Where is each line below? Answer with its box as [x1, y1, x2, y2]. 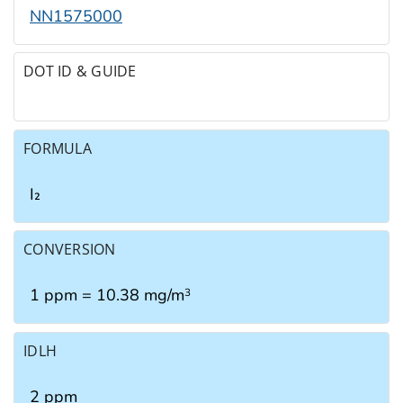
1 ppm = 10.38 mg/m [30, 284, 184, 307]
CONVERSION [23, 239, 116, 260]
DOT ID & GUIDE [23, 61, 137, 82]
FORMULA [23, 138, 92, 158]
